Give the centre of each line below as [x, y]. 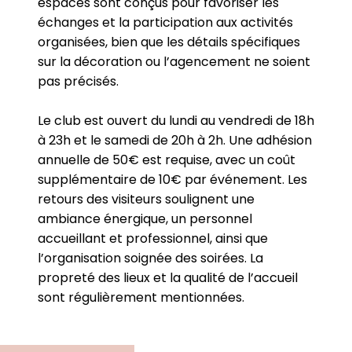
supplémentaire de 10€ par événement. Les [172, 180]
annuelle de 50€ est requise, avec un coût [167, 160]
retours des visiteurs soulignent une [146, 199]
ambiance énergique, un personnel [145, 219]
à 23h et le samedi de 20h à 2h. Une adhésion [175, 140]
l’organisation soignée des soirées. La [150, 258]
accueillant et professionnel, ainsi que [153, 238]
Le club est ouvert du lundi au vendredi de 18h [176, 121]
